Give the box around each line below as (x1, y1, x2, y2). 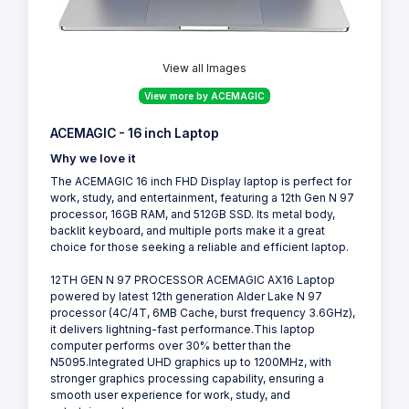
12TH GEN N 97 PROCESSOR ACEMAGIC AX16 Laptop (50, 272, 335, 287)
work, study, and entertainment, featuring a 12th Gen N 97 (50, 190, 354, 204)
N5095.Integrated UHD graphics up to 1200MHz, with (50, 354, 331, 369)
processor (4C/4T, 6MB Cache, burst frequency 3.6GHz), (50, 305, 355, 320)
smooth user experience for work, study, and (50, 387, 290, 402)
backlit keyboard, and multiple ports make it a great (50, 223, 325, 237)
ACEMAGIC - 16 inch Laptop (50, 125, 219, 141)
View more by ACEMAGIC (144, 89, 265, 101)
